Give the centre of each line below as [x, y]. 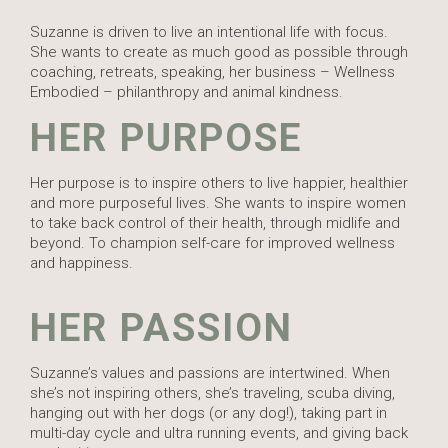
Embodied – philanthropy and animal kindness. [186, 92]
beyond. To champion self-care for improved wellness [212, 243]
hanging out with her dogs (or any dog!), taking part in [208, 413]
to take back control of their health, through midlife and [215, 223]
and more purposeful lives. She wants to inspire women [218, 203]
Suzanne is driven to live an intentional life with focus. [209, 32]
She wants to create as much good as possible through [219, 52]
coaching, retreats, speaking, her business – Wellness [212, 72]
